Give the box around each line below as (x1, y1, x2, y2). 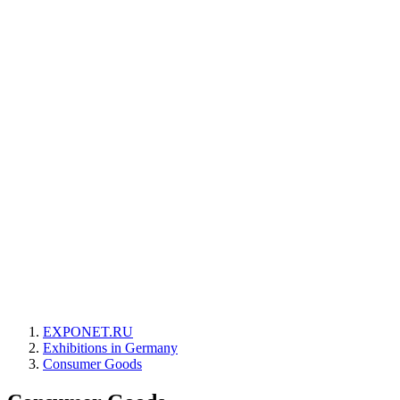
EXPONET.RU (43, 324, 133, 339)
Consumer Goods (43, 356, 142, 371)
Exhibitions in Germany (43, 340, 178, 355)
